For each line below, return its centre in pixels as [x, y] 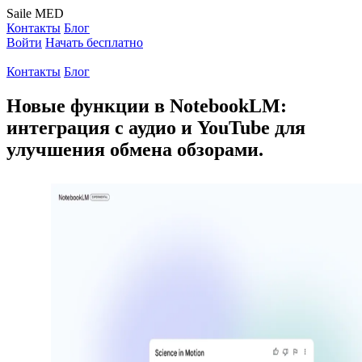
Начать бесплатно [94, 42]
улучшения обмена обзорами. [135, 149]
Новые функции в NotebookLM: [147, 105]
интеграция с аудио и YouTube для [156, 127]
